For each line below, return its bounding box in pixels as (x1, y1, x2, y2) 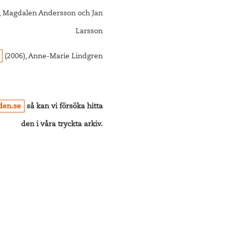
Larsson (76, 28, 103, 35)
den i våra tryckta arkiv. (21, 121, 103, 128)
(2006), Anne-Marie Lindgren (3, 53, 103, 60)
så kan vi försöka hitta (25, 103, 103, 110)
